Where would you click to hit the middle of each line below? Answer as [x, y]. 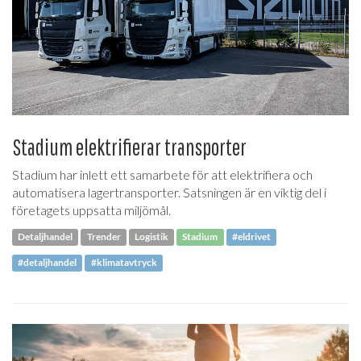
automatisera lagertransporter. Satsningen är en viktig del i [169, 192]
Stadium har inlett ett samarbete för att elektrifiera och [162, 174]
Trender [104, 237]
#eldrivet [251, 237]
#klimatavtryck [124, 263]
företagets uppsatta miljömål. [91, 210]
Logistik [151, 237]
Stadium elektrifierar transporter [129, 147]
